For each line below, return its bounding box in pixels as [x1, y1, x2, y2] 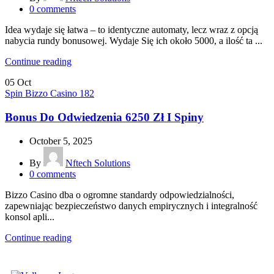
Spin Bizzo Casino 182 [5, 88, 94, 99]
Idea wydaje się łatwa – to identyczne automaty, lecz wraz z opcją [5, 24, 258, 35]
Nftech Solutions [65, 157, 130, 168]
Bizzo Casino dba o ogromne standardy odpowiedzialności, [5, 189, 234, 200]
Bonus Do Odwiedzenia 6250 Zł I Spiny [5, 110, 204, 124]
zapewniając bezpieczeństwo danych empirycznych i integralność [5, 200, 257, 211]
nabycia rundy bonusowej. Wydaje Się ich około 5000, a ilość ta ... [5, 35, 262, 46]
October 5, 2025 [29, 135, 92, 146]
